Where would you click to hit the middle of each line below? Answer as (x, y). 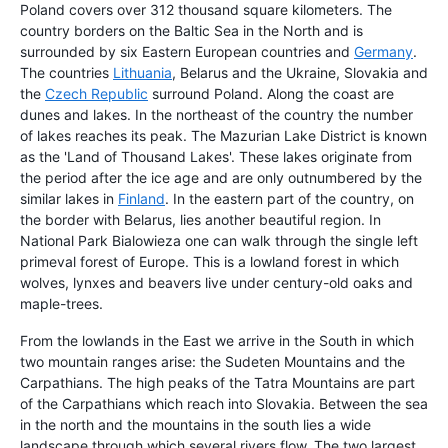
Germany (383, 52)
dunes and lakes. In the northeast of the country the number (216, 115)
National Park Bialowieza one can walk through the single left (219, 241)
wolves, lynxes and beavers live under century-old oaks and (216, 283)
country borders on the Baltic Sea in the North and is (191, 31)
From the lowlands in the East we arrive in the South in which (217, 341)
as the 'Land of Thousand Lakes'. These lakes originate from (216, 157)
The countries (66, 73)
